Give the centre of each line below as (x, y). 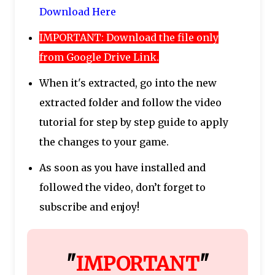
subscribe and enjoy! (89, 207)
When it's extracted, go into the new (128, 83)
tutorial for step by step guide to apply (134, 122)
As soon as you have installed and (122, 167)
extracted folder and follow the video (130, 102)
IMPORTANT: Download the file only (129, 37)
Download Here (78, 11)
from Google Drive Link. (99, 57)
